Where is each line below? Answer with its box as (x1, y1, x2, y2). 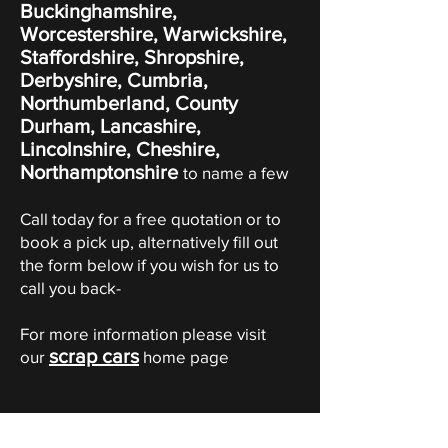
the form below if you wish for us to (20, 255, 279, 274)
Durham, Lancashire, (20, 115, 201, 137)
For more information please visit (20, 324, 266, 343)
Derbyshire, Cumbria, (20, 69, 208, 91)
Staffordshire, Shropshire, (20, 46, 244, 68)
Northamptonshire (20, 161, 183, 183)
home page (139, 347, 229, 366)
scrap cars (49, 345, 139, 367)
